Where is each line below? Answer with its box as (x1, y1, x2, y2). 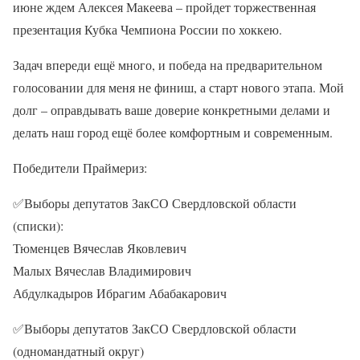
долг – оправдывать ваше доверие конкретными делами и (13, 100, 330, 118)
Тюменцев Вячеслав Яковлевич (13, 239, 186, 256)
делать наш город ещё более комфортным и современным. (13, 123, 333, 141)
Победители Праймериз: (13, 158, 147, 176)
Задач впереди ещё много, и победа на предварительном (13, 55, 322, 73)
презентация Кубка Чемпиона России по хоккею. (13, 20, 282, 38)
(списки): (13, 216, 63, 234)
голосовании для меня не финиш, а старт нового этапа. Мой (13, 78, 344, 96)
